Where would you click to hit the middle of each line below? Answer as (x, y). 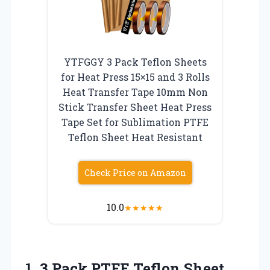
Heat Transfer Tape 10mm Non (135, 92)
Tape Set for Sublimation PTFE (135, 122)
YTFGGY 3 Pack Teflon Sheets (135, 61)
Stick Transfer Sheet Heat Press (135, 107)
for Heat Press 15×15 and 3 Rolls (135, 77)
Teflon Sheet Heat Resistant (135, 137)
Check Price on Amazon (135, 172)
